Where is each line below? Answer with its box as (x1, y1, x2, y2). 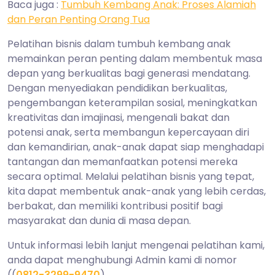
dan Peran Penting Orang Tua (7, 12, 150, 26)
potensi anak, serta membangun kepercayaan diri (7, 125, 249, 139)
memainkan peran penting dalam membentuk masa (7, 51, 262, 66)
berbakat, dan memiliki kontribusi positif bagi (7, 198, 223, 213)
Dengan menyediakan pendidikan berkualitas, (7, 80, 227, 95)
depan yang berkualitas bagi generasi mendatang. (7, 66, 250, 80)
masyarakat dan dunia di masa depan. (7, 213, 191, 228)
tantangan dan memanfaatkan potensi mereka (7, 154, 238, 169)
